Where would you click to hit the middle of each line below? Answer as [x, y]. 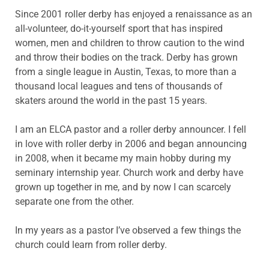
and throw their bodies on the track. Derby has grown [126, 57]
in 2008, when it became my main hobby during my [123, 158]
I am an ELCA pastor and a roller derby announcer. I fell [131, 129]
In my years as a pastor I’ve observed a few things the [128, 230]
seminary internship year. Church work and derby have [129, 172]
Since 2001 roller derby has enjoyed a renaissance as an [134, 14]
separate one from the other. [74, 201]
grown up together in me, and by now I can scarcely [123, 187]
